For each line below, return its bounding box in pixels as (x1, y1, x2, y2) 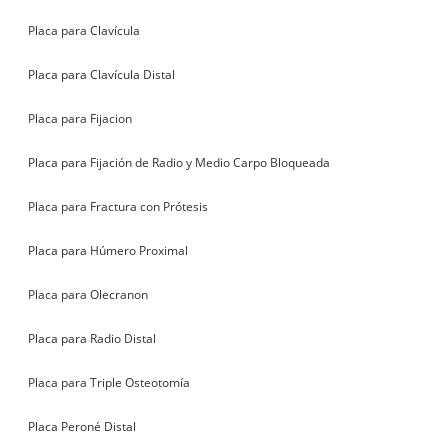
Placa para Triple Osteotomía (28, 373, 191, 391)
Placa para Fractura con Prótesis (28, 197, 209, 215)
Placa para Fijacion (28, 109, 133, 127)
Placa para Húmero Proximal (28, 241, 189, 259)
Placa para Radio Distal (28, 329, 157, 347)
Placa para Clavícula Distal (28, 65, 176, 83)
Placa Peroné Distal (28, 417, 137, 435)
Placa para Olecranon (28, 285, 149, 303)
